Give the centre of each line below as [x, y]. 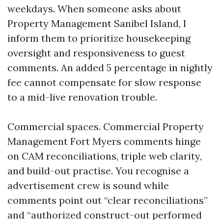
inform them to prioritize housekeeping [99, 38]
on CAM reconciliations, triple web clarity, [105, 156]
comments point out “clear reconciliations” [108, 200]
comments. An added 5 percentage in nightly [110, 68]
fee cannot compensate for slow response [104, 82]
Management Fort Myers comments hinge [104, 141]
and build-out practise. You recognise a [98, 171]
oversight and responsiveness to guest [96, 53]
